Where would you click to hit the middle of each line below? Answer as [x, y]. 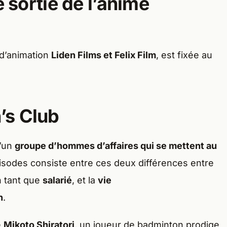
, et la [85, 180]
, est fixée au [184, 55]
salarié [57, 180]
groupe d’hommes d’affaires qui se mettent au [116, 146]
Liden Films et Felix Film [104, 55]
